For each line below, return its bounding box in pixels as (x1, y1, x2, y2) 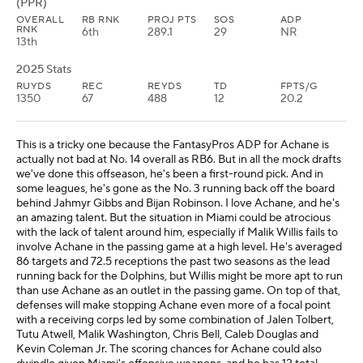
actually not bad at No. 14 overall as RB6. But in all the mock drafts (16, 152, 341, 167)
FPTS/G (280, 80, 318, 92)
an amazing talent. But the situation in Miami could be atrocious (16, 211, 331, 225)
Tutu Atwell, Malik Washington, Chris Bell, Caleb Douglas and (16, 327, 318, 342)
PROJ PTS (147, 14, 197, 26)
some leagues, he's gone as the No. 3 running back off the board (16, 181, 335, 196)
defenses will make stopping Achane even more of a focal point (16, 298, 331, 313)
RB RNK (82, 14, 120, 26)
